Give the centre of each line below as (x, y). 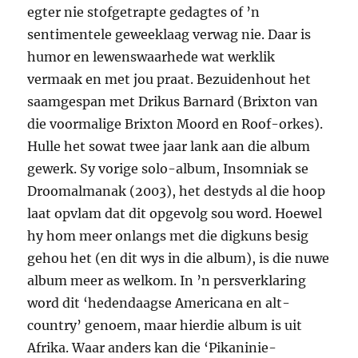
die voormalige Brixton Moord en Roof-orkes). (175, 124)
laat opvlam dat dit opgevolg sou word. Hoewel (175, 214)
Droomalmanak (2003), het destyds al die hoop (177, 191)
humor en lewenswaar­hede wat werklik (151, 57)
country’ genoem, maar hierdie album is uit (165, 326)
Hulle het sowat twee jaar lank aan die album (169, 147)
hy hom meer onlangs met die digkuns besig (168, 236)
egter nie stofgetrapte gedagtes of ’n (144, 12)
